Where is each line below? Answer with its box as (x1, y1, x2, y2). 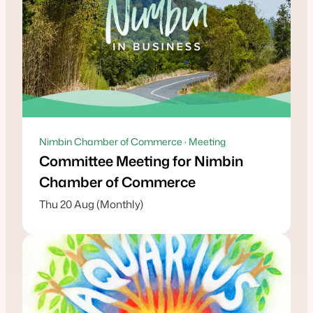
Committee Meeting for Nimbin (39, 151, 243, 171)
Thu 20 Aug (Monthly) (39, 196, 143, 212)
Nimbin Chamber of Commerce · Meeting (39, 135, 226, 149)
